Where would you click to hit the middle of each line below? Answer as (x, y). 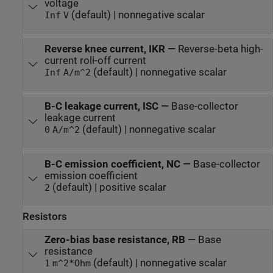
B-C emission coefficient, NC (112, 164)
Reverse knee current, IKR (105, 49)
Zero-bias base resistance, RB (115, 240)
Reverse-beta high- (220, 49)
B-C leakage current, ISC (101, 107)
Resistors (45, 216)
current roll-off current (95, 61)
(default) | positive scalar (108, 187)
